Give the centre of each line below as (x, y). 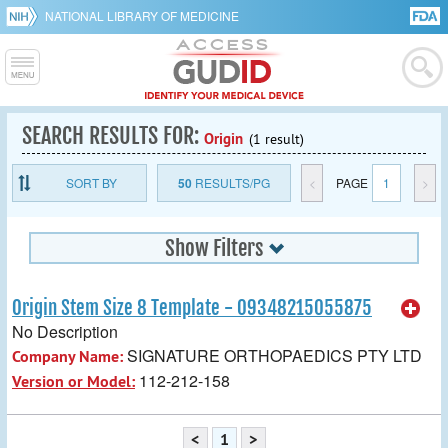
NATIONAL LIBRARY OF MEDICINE (142, 15)
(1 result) (276, 139)
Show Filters (214, 248)
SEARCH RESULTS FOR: (113, 135)
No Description (65, 331)
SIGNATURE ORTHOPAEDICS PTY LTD (272, 355)
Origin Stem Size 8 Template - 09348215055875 (192, 308)
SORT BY (92, 182)
